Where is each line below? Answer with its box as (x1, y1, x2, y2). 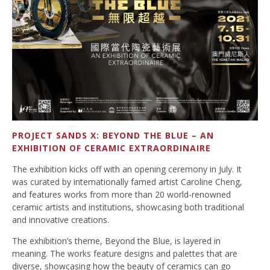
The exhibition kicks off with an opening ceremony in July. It (12, 163, 242, 175)
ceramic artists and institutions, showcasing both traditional (12, 201, 244, 213)
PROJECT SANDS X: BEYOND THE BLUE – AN (12, 130, 214, 142)
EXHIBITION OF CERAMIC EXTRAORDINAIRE (12, 142, 211, 154)
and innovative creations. (12, 214, 109, 226)
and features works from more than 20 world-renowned (12, 189, 231, 201)
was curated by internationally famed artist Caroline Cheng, (12, 176, 242, 188)
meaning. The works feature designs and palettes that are (12, 248, 237, 260)
